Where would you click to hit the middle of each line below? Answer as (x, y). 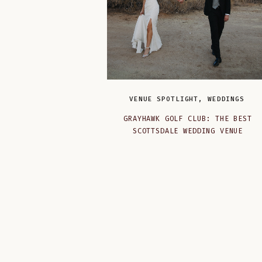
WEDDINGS (226, 99)
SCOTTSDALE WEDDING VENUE (188, 131)
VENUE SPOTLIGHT (164, 99)
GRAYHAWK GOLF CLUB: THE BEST (188, 119)
